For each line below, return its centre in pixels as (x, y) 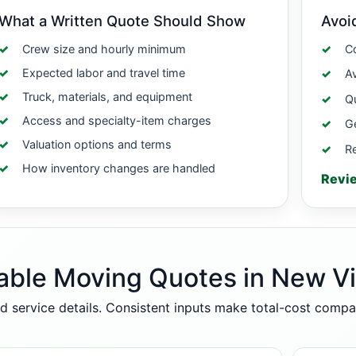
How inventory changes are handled (119, 168)
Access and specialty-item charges (117, 120)
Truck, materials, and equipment (108, 97)
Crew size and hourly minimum (104, 49)
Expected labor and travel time (104, 73)
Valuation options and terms (97, 144)
